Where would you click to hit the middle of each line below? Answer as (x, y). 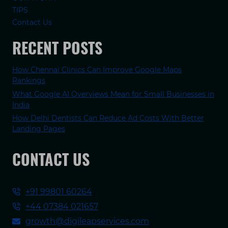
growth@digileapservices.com (87, 221)
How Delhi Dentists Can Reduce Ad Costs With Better (108, 118)
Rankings (29, 81)
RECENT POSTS (57, 48)
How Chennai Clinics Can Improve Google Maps (97, 70)
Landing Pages (39, 129)
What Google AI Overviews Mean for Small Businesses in (113, 94)
